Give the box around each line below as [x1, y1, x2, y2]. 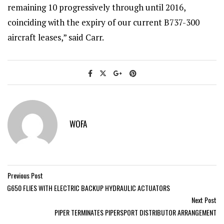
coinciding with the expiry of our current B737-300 [7, 16, 199, 28]
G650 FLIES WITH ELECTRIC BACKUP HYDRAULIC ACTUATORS [7, 182, 170, 193]
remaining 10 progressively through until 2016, [7, 1, 185, 13]
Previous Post [7, 170, 43, 180]
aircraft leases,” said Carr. [7, 31, 104, 43]
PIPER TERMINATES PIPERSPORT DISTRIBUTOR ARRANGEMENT [54, 207, 216, 217]
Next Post [191, 194, 216, 205]
